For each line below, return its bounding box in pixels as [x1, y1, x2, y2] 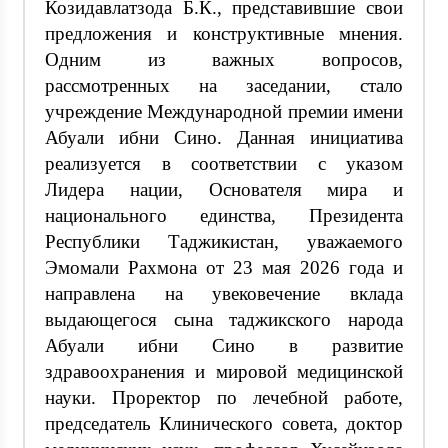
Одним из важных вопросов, [45, 48, 403, 70]
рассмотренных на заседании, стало [45, 74, 403, 96]
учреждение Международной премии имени [45, 100, 403, 122]
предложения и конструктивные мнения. [45, 22, 403, 44]
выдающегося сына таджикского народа [45, 308, 403, 330]
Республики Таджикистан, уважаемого [45, 230, 403, 252]
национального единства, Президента [45, 204, 403, 226]
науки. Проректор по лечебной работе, [45, 386, 403, 408]
